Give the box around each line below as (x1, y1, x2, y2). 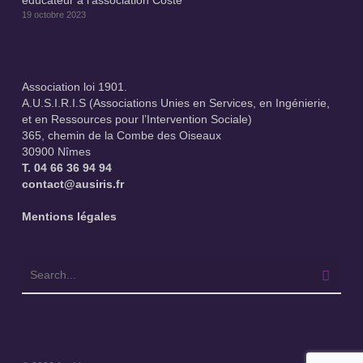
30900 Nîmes (21, 145, 91, 158)
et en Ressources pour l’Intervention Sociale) (21, 113, 252, 126)
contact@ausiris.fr (21, 177, 124, 190)
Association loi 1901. (21, 80, 127, 93)
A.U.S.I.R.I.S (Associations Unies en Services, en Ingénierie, (21, 96, 330, 109)
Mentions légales (21, 210, 117, 223)
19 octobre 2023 (21, 10, 86, 19)
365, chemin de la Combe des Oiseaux (21, 129, 221, 142)
